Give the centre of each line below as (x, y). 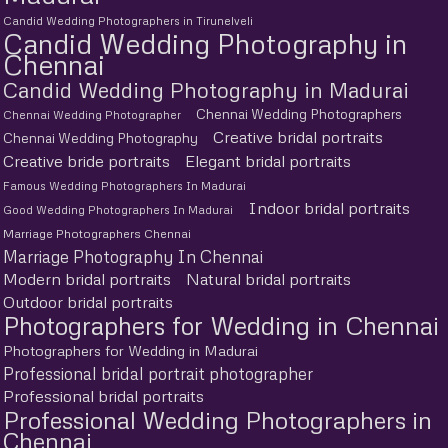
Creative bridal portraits (298, 136)
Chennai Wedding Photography (100, 137)
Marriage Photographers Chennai (97, 233)
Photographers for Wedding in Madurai (130, 349)
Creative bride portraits (86, 160)
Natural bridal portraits (268, 278)
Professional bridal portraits (103, 395)
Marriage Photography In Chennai (133, 256)
